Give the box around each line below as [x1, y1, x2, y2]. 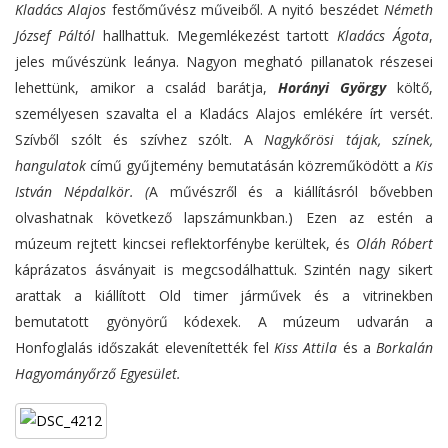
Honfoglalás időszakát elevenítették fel [15, 338, 274, 358]
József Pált [15, 26, 83, 46]
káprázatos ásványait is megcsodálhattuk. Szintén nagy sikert [15, 260, 433, 280]
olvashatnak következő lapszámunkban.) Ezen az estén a [15, 208, 433, 228]
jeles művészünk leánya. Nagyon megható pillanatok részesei [15, 52, 433, 72]
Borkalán [376, 338, 433, 358]
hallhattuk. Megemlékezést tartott [94, 26, 338, 46]
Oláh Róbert [355, 234, 434, 254]
